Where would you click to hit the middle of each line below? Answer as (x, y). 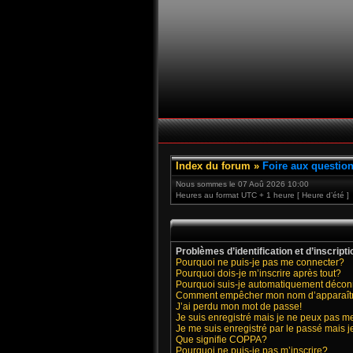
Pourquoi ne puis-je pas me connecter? (260, 262)
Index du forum (213, 166)
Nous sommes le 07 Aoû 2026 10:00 (242, 184)
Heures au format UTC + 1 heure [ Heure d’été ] (262, 195)
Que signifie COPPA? (221, 340)
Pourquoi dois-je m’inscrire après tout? (258, 273)
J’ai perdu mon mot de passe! (239, 307)
